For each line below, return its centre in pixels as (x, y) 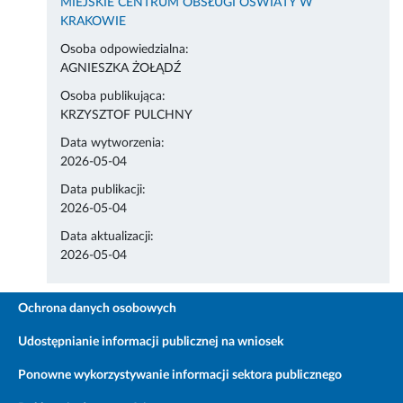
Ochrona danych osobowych (97, 309)
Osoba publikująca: (113, 97)
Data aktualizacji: (107, 237)
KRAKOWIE (94, 22)
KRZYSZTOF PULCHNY (127, 116)
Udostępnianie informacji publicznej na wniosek (151, 342)
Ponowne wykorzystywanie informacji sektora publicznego (180, 376)
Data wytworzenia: (113, 143)
